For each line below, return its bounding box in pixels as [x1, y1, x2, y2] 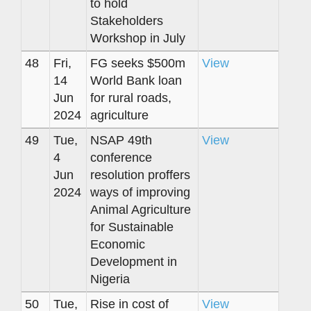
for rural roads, [90, 90, 171, 105]
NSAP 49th [90, 133, 152, 147]
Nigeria [90, 271, 130, 286]
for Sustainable [90, 219, 174, 234]
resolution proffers [90, 167, 190, 182]
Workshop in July [90, 31, 185, 45]
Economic [90, 237, 145, 251]
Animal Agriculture [90, 202, 191, 217]
